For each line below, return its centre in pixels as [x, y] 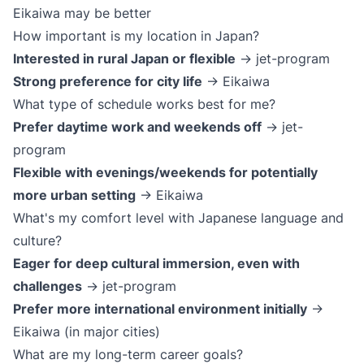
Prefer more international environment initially [160, 309]
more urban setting [74, 195]
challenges [48, 286]
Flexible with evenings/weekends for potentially [165, 172]
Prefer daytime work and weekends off [137, 127]
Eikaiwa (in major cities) [87, 331]
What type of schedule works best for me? [144, 104]
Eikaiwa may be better [82, 13]
